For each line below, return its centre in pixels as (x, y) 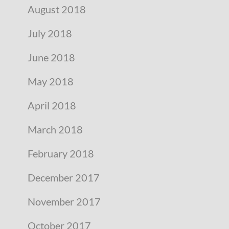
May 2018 (51, 81)
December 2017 (64, 177)
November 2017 (64, 201)
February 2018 (61, 153)
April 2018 (52, 105)
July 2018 (50, 33)
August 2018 (57, 9)
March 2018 (55, 129)
